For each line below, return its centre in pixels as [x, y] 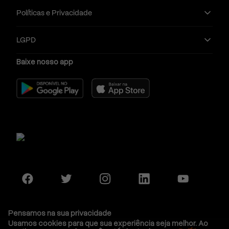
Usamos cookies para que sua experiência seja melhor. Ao [108, 223]
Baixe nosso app [45, 62]
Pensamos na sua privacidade [60, 213]
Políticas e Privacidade [54, 13]
